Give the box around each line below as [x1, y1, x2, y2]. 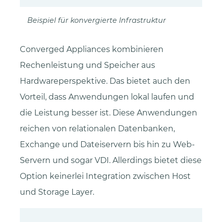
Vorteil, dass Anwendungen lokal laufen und [20, 92, 194, 102]
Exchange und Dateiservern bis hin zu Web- [20, 140, 195, 150]
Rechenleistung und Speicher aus [20, 60, 155, 70]
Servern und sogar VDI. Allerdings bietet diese [20, 156, 202, 166]
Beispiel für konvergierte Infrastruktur [27, 16, 166, 25]
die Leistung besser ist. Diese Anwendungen [20, 108, 197, 118]
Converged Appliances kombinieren [20, 45, 164, 55]
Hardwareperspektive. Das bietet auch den [20, 76, 190, 86]
